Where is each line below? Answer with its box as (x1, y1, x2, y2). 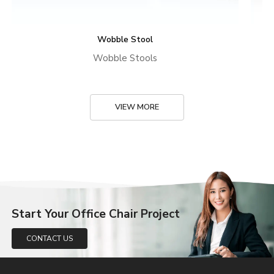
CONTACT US (26, 233, 73, 243)
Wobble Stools (93, 52, 158, 65)
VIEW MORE (115, 102, 159, 113)
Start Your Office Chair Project (12, 206, 180, 222)
